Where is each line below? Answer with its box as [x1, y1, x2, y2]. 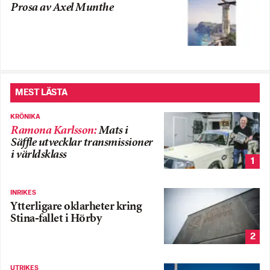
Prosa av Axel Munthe [10, 2, 113, 14]
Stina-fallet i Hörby [10, 213, 101, 225]
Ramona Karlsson [10, 125, 93, 137]
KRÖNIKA [10, 113, 40, 121]
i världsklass [10, 149, 66, 162]
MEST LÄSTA [15, 88, 67, 98]
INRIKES [10, 189, 36, 196]
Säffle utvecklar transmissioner [10, 137, 152, 149]
